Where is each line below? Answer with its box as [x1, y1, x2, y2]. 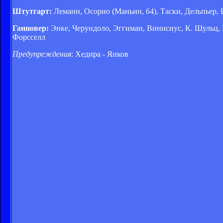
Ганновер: [12, 23, 49, 32]
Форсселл [12, 32, 45, 41]
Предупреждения [12, 49, 71, 58]
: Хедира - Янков [71, 49, 128, 58]
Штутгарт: [12, 6, 52, 15]
